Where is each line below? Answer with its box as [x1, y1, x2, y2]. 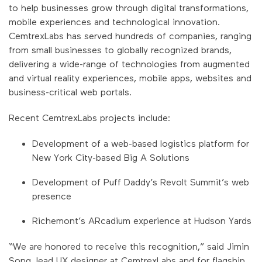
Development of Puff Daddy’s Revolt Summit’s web [32, 175, 249, 187]
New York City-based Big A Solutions [32, 151, 189, 163]
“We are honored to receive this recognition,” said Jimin [9, 240, 249, 251]
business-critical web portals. [9, 85, 132, 97]
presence [32, 189, 71, 201]
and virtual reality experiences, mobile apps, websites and [9, 71, 251, 83]
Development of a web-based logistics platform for [32, 137, 249, 149]
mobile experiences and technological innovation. [9, 15, 220, 27]
